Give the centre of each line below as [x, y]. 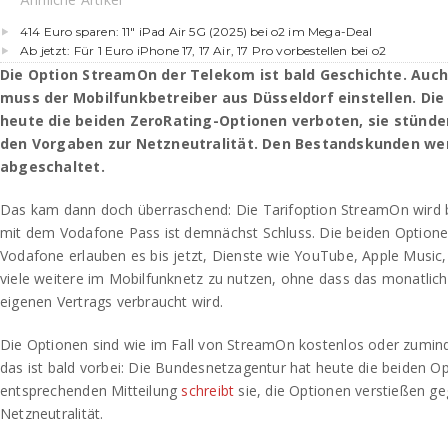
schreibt [208, 390]
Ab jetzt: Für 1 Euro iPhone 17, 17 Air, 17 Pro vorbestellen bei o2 [203, 50]
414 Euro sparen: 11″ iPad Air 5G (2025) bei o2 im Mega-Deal [196, 31]
